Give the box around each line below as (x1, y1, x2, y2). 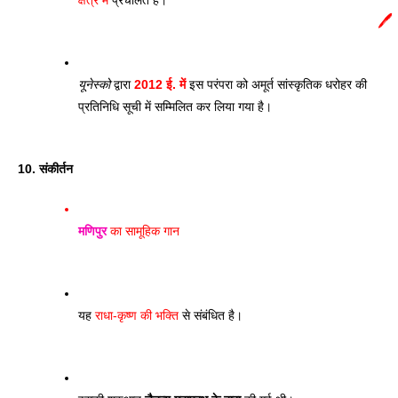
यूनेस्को (78, 76, 110, 92)
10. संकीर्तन (18, 161, 73, 176)
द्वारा (110, 76, 134, 92)
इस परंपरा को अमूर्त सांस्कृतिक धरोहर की (186, 76, 367, 92)
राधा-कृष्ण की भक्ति (95, 307, 179, 322)
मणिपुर (78, 223, 107, 238)
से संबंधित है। (179, 307, 246, 322)
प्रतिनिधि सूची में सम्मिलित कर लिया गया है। (78, 99, 272, 114)
